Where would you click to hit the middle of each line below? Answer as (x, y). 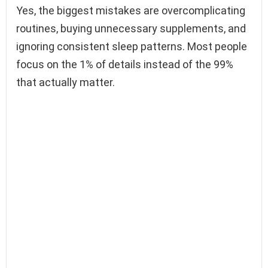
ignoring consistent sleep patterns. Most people (132, 46)
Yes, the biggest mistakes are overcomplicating (131, 10)
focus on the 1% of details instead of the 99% (125, 64)
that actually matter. (66, 82)
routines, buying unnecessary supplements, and (131, 28)
